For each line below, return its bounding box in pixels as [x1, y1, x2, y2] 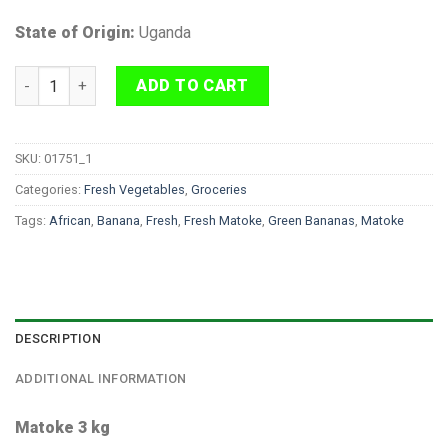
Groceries [191, 181, 247, 197]
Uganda [139, 23, 191, 43]
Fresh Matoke [184, 212, 262, 228]
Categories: [15, 181, 84, 197]
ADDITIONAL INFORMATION [15, 370, 187, 386]
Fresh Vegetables [84, 181, 185, 197]
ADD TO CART [136, 76, 249, 96]
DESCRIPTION [15, 330, 101, 346]
